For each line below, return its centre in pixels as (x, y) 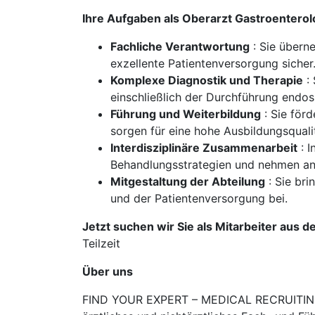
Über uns (108, 271)
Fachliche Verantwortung (180, 46)
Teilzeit (101, 243)
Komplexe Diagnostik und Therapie (207, 80)
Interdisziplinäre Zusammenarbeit (204, 148)
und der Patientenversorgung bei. (199, 198)
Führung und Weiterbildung (186, 114)
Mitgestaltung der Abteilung (188, 181)
